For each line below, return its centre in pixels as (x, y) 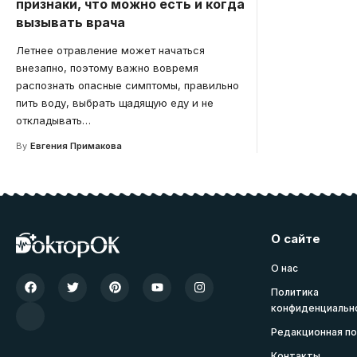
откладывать (49, 120)
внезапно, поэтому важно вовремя (107, 67)
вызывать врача (71, 22)
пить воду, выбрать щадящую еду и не (115, 102)
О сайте (296, 238)
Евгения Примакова (76, 145)
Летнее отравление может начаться (110, 50)
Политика (295, 292)
